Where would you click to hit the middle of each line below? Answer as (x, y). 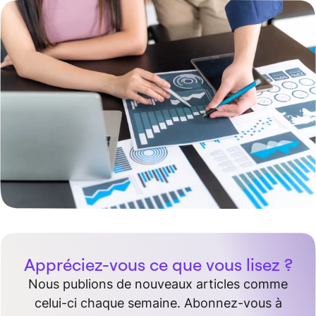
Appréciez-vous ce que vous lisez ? (158, 265)
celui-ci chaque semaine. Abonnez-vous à (158, 303)
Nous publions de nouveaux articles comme (158, 284)
